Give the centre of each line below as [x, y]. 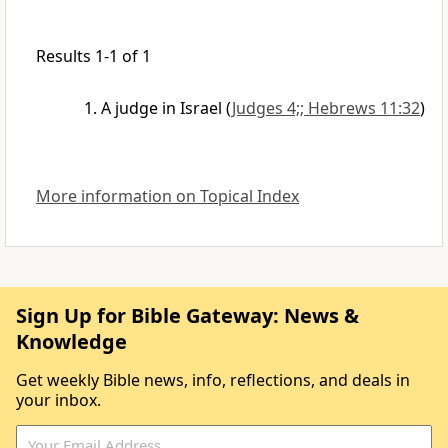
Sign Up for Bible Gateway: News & [187, 316]
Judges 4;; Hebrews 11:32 [326, 108]
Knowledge [71, 342]
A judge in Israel [161, 108]
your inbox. [58, 400]
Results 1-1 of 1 [93, 56]
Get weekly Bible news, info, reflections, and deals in [213, 380]
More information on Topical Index [167, 196]
